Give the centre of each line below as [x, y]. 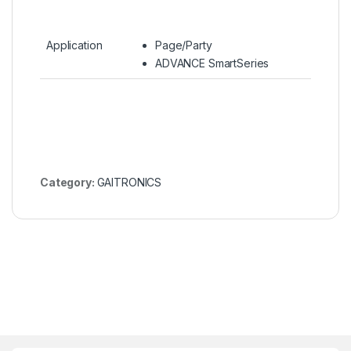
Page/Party [184, 45]
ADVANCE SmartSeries [212, 63]
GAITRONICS [129, 183]
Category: [69, 183]
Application [74, 45]
